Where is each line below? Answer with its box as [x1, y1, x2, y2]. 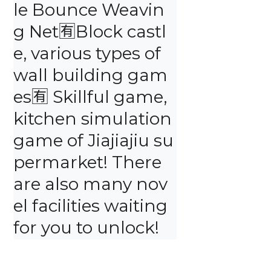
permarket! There [13, 152, 162, 172]
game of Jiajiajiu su [13, 130, 174, 151]
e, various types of [13, 43, 161, 64]
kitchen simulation [13, 108, 172, 129]
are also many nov [13, 174, 168, 194]
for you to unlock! [13, 217, 159, 238]
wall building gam [13, 65, 168, 85]
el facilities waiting [13, 195, 168, 216]
